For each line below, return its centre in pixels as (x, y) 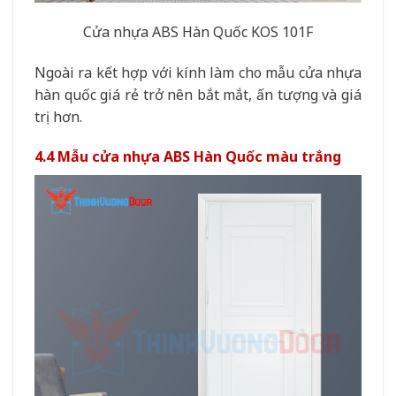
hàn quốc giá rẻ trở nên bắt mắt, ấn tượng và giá (198, 94)
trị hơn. (58, 116)
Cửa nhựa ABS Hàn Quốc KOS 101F (198, 31)
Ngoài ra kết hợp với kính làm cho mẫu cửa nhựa (198, 72)
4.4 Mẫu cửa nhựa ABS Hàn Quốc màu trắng (188, 157)
